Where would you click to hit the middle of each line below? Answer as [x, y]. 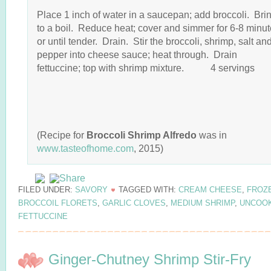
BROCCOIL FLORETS [58, 203]
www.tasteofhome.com [85, 148]
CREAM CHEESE [210, 190]
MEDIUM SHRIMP [203, 203]
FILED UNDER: [47, 190]
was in [213, 135]
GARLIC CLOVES [134, 203]
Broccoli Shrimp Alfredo [143, 135]
